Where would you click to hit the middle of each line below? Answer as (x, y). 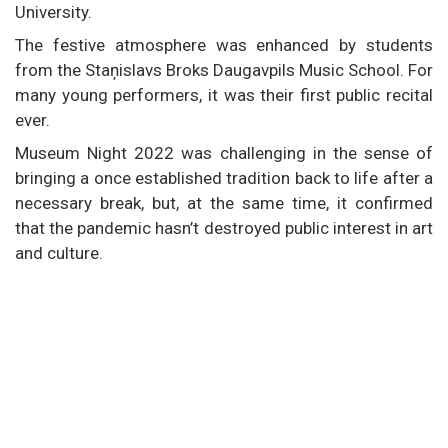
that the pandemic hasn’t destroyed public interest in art (224, 227)
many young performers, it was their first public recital (224, 94)
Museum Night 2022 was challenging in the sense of (224, 152)
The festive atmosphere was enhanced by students (224, 44)
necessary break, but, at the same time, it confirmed (224, 202)
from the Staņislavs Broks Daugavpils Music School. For (224, 69)
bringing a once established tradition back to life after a (224, 177)
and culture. (59, 252)
